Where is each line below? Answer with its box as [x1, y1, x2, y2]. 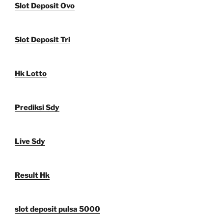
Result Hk [15, 171, 50, 180]
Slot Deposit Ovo [15, 1, 75, 11]
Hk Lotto [15, 69, 47, 79]
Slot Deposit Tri [15, 35, 70, 45]
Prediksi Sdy [15, 103, 59, 112]
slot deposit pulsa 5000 [15, 205, 100, 214]
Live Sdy [15, 137, 45, 146]
